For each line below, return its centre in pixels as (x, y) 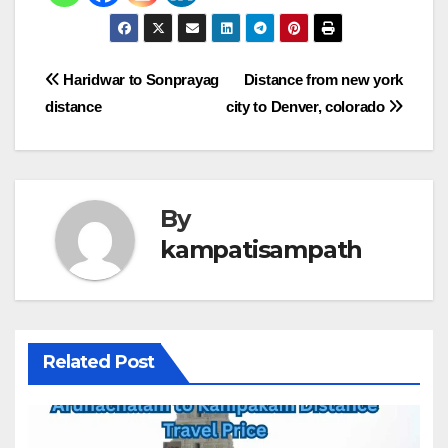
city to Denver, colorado (307, 106)
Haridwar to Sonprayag (139, 79)
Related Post (98, 361)
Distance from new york (323, 79)
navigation (125, 126)
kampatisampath (261, 249)
